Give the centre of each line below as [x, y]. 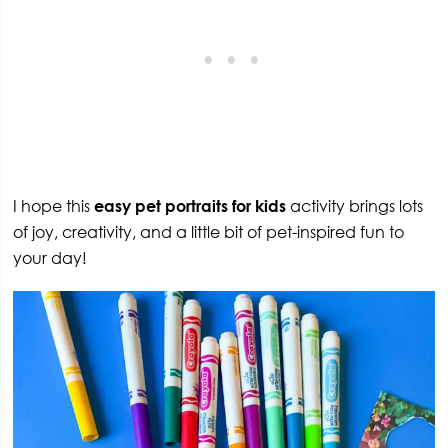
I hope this [54, 205]
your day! [50, 257]
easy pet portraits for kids [190, 205]
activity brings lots [355, 205]
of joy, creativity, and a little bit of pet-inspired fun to [209, 231]
